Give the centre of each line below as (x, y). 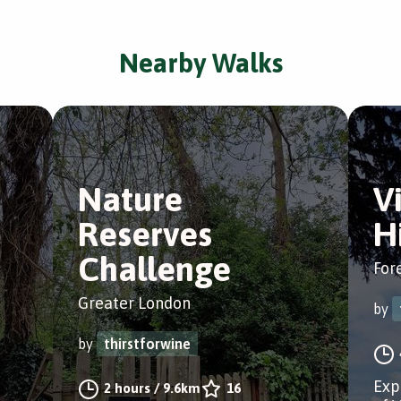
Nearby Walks (200, 63)
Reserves (145, 234)
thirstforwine (147, 344)
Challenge (154, 269)
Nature (130, 199)
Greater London (134, 303)
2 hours (127, 388)
